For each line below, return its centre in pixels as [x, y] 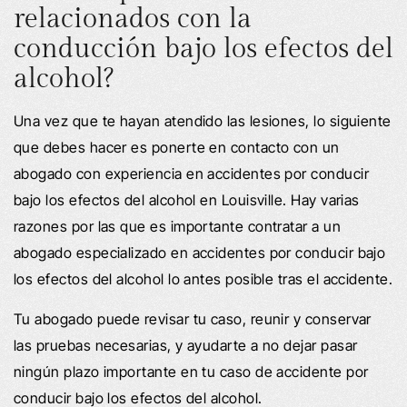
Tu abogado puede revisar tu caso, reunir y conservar [193, 318]
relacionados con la [133, 19]
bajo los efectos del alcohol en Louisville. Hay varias [187, 199]
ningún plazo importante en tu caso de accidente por [191, 371]
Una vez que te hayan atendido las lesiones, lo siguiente [203, 120]
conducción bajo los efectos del [203, 49]
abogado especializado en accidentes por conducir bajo [200, 252]
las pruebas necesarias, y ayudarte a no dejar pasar [186, 345]
